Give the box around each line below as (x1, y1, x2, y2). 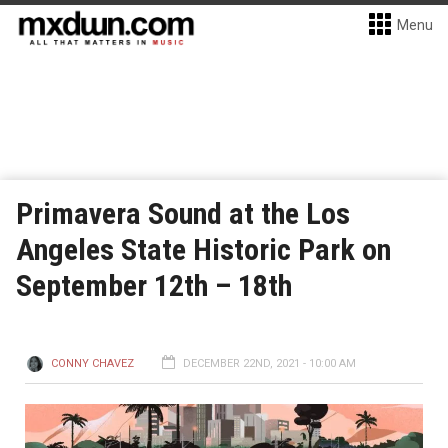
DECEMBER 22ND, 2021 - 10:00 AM (183, 357, 356, 370)
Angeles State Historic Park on (16, 232, 391, 267)
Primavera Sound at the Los (16, 196, 350, 231)
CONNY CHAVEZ (51, 357, 134, 370)
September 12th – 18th (16, 268, 292, 303)
